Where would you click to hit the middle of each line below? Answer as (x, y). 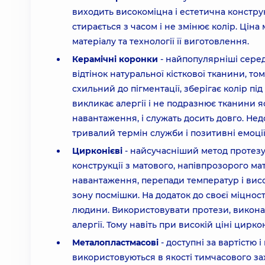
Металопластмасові (117, 243)
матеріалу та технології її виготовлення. (161, 41)
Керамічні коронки (115, 59)
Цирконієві (97, 151)
